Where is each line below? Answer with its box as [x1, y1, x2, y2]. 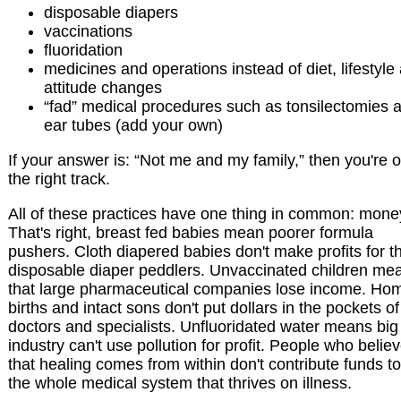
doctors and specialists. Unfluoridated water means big [8, 318, 398, 337]
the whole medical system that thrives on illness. [8, 374, 352, 393]
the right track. [8, 170, 110, 189]
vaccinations [44, 22, 132, 41]
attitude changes [44, 79, 162, 98]
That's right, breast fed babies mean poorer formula [8, 224, 373, 243]
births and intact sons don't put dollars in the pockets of [8, 299, 399, 318]
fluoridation [44, 41, 123, 60]
